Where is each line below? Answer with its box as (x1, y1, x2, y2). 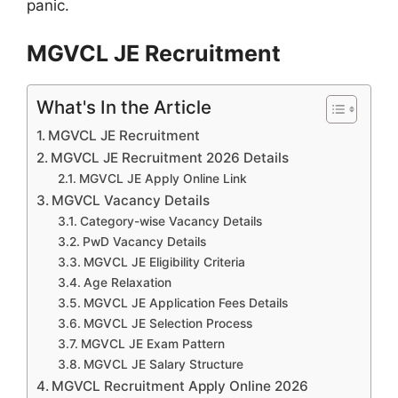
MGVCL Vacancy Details (52, 191, 211, 209)
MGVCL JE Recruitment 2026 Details (51, 148, 290, 166)
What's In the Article (36, 95, 211, 118)
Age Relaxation (83, 275, 171, 290)
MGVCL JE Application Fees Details (83, 295, 288, 310)
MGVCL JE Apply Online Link (78, 171, 247, 186)
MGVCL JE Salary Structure (83, 356, 243, 371)
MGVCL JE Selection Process (83, 315, 252, 330)
